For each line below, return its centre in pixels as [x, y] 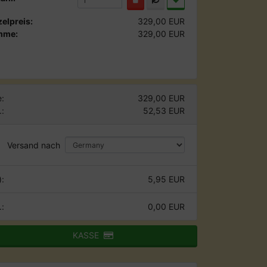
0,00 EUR [166, 207]
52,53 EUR [164, 111]
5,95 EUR [166, 179]
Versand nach [34, 145]
